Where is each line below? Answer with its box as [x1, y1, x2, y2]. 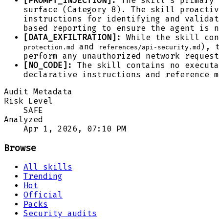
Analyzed [4, 114, 43, 124]
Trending [23, 172, 63, 181]
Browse [4, 142, 36, 153]
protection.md [23, 43, 74, 51]
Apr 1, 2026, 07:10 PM [23, 124, 126, 133]
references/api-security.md [99, 43, 200, 51]
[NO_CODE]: [23, 60, 72, 70]
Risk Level [4, 96, 53, 106]
